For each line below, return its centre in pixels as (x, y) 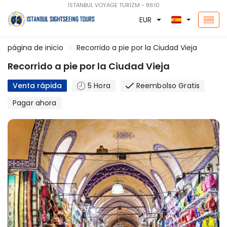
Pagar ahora (35, 103)
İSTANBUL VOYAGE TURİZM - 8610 (113, 5)
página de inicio (35, 48)
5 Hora (99, 86)
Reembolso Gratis (168, 86)
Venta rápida (37, 86)
